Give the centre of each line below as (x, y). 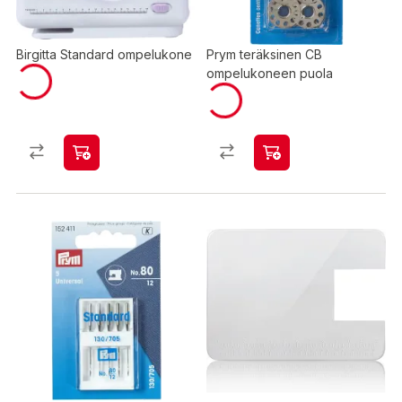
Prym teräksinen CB (264, 54)
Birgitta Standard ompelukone (104, 54)
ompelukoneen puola (270, 73)
